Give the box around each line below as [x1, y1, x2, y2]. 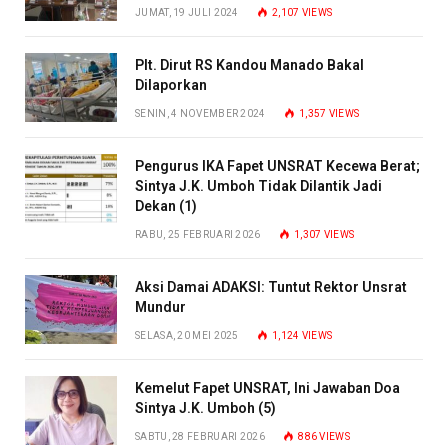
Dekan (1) [135, 197, 197, 214]
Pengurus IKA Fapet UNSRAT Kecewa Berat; [135, 157, 420, 174]
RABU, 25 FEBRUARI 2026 [135, 228, 261, 240]
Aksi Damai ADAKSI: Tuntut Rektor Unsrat [135, 278, 407, 295]
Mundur [135, 298, 186, 315]
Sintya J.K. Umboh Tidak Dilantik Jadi [135, 177, 382, 194]
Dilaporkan [135, 76, 207, 93]
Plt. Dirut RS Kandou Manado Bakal [135, 56, 364, 73]
